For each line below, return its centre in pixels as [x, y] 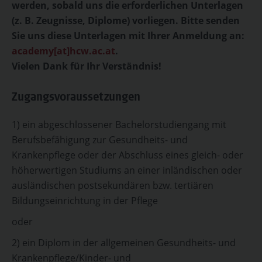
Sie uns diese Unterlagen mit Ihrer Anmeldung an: [128, 36]
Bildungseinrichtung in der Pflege [85, 201]
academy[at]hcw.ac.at [63, 51]
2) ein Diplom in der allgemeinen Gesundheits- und [124, 243]
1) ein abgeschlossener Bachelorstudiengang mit [119, 125]
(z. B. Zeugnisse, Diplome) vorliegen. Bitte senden [126, 20]
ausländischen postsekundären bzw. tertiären [113, 185]
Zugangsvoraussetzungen [76, 98]
